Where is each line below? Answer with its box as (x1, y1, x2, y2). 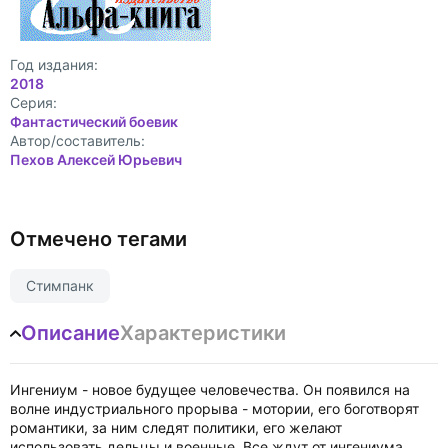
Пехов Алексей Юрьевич (10, 151, 182, 168)
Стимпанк (26, 276, 94, 294)
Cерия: (10, 94, 57, 111)
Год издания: (10, 56, 98, 73)
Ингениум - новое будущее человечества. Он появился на (10, 381, 410, 398)
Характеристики (120, 321, 286, 345)
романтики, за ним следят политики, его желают (10, 419, 342, 436)
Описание (21, 321, 120, 345)
